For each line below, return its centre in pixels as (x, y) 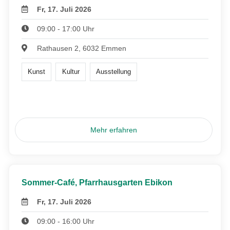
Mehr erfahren (114, 130)
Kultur (71, 71)
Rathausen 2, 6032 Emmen (82, 48)
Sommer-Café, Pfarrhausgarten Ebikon (97, 183)
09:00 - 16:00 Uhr (66, 222)
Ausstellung (113, 71)
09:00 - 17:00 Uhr (66, 28)
